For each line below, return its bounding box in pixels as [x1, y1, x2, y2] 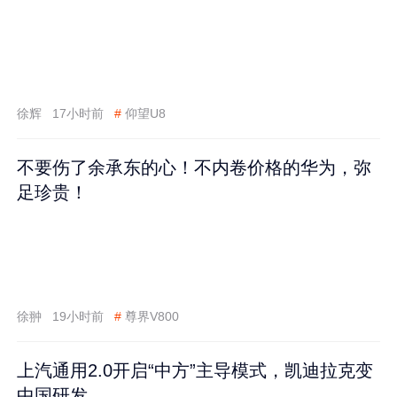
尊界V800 [124, 309, 179, 324]
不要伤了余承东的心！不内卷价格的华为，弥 [17, 158, 372, 178]
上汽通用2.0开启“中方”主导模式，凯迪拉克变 [17, 360, 374, 380]
